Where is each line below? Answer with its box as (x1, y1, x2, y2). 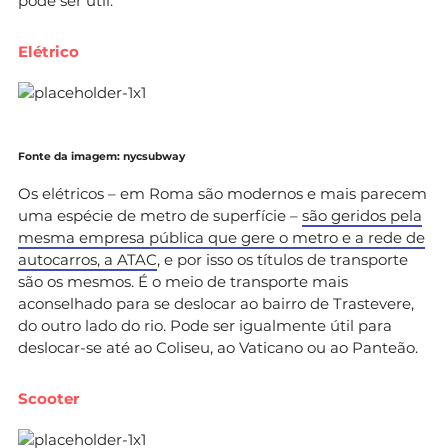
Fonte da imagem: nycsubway (18, 149, 185, 163)
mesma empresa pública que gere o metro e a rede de (18, 227, 425, 247)
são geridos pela (302, 205, 422, 225)
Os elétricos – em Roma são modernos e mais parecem (18, 183, 427, 203)
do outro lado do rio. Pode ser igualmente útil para (18, 315, 392, 335)
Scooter (18, 388, 79, 408)
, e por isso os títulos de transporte (157, 249, 408, 269)
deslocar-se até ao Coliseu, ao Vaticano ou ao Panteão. (18, 337, 418, 357)
